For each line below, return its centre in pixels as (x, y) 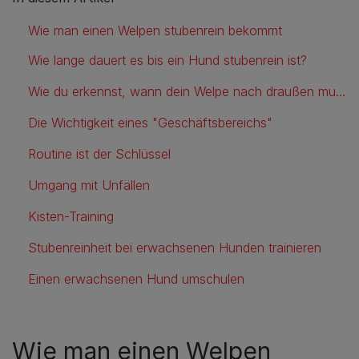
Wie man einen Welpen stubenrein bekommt (155, 30)
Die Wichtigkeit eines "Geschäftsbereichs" (150, 122)
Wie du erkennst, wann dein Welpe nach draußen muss (341, 91)
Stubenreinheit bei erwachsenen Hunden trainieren (175, 247)
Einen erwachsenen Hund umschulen (136, 278)
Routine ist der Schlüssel (99, 153)
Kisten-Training (71, 216)
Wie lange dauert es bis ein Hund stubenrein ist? (167, 60)
